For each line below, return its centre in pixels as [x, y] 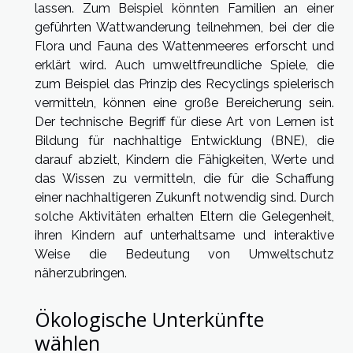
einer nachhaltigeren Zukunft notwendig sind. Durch [184, 197]
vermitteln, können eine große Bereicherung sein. [184, 102]
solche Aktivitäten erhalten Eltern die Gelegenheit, [184, 216]
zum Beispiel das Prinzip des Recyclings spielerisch [184, 84]
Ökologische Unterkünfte [149, 320]
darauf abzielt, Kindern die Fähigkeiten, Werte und [184, 159]
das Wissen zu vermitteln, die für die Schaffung [184, 178]
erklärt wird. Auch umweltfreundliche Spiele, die [184, 65]
